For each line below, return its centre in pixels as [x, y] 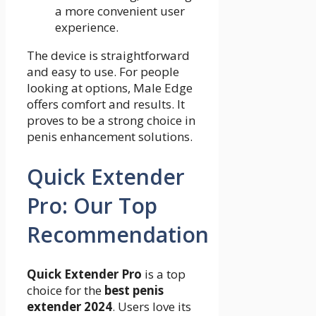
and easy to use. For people [103, 71]
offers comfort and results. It [106, 104]
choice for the [66, 291]
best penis [134, 291]
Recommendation [118, 234]
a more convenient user [120, 11]
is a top [164, 274]
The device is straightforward [108, 55]
